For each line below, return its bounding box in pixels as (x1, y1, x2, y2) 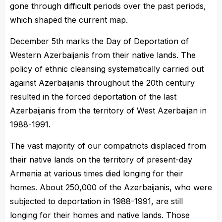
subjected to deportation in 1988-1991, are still (10, 196, 183, 206)
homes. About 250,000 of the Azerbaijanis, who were (10, 182, 212, 192)
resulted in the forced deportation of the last (10, 92, 176, 102)
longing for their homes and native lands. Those (10, 210, 190, 220)
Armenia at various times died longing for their (10, 168, 183, 178)
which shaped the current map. (10, 15, 128, 25)
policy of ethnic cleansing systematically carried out (10, 64, 204, 74)
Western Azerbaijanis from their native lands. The (10, 50, 196, 60)
